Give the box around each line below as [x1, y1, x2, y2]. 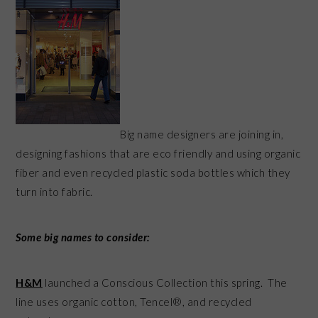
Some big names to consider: [16, 230, 150, 243]
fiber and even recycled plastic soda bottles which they [16, 165, 290, 179]
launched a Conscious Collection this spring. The [45, 275, 287, 289]
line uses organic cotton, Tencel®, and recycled [16, 295, 252, 308]
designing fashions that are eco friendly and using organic [16, 146, 301, 160]
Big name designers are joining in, [120, 127, 284, 141]
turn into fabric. [16, 185, 93, 198]
